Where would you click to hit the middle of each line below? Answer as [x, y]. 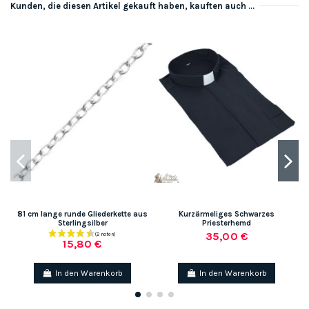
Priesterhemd [227, 223]
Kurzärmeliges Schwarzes [227, 214]
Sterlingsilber [82, 223]
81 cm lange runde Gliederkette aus [82, 214]
